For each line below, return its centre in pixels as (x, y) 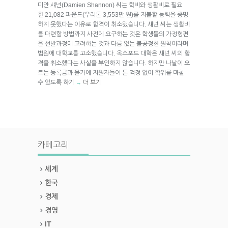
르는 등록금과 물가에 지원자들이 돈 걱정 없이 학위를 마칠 (111, 73)
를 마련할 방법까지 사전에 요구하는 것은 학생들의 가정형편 (113, 34)
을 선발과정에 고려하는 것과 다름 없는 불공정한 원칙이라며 (113, 44)
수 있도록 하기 (57, 82)
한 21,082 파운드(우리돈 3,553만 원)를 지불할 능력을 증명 (113, 15)
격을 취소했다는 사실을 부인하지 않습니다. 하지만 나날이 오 (114, 63)
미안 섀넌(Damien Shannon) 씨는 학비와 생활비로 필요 (110, 5)
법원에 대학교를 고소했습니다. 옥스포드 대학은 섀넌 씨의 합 (114, 53)
